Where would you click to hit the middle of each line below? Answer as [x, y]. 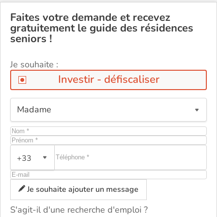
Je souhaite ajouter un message [82, 189]
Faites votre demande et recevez [90, 17]
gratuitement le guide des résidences [102, 28]
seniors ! [31, 39]
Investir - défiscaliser [108, 80]
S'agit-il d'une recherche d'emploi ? [79, 209]
